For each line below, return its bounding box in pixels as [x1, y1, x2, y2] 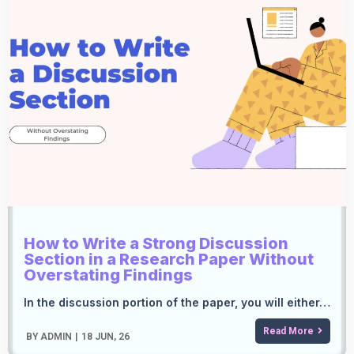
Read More [263, 326, 314, 337]
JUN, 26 [95, 331, 130, 343]
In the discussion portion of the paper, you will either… [24, 296, 330, 310]
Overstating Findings [24, 265, 193, 285]
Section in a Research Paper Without [24, 250, 314, 269]
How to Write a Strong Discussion [24, 234, 288, 254]
